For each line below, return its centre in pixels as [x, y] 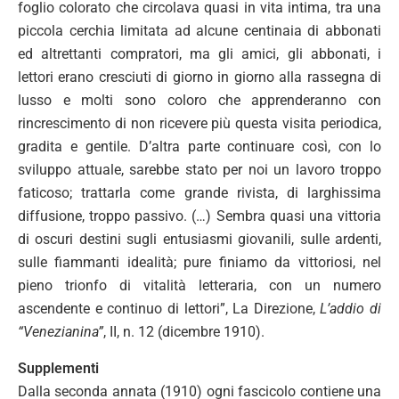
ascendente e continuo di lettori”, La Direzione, [169, 309]
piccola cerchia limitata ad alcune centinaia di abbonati [199, 31]
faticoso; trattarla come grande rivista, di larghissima [199, 193]
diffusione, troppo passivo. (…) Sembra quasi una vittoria [199, 216]
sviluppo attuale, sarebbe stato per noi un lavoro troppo [199, 170]
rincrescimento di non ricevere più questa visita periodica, [199, 123]
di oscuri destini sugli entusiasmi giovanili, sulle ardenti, [199, 239]
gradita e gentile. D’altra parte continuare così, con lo [199, 147]
